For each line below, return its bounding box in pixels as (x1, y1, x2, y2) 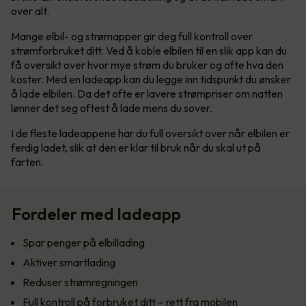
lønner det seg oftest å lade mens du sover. (11, 101, 219, 115)
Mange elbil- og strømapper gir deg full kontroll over (11, 29, 253, 44)
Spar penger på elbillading (23, 236, 145, 250)
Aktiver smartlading (23, 255, 115, 270)
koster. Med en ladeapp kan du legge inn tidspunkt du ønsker (11, 72, 291, 87)
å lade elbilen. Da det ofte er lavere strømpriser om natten (11, 87, 283, 101)
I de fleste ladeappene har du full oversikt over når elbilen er (11, 126, 290, 141)
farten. (11, 155, 44, 169)
